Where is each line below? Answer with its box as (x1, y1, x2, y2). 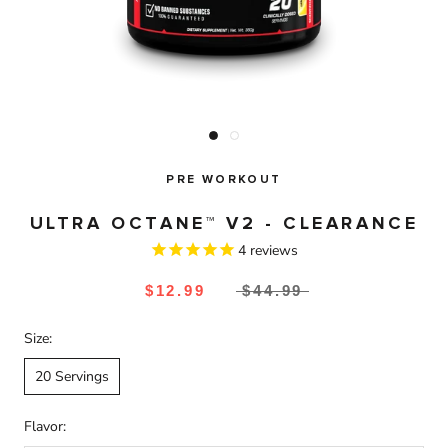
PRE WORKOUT (166, 174, 282, 187)
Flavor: (24, 416, 66, 436)
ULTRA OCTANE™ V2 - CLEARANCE (29, 215, 419, 234)
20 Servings (35, 366, 109, 386)
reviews (246, 241, 298, 261)
